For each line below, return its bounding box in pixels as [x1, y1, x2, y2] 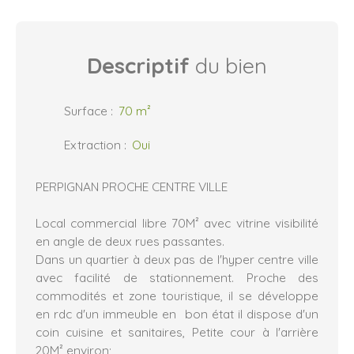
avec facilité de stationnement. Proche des [36, 269, 318, 285]
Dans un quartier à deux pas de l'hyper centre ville [36, 250, 318, 267]
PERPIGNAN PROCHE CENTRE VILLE [36, 178, 228, 194]
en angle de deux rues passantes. [36, 232, 224, 249]
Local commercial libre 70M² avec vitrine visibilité [36, 214, 318, 231]
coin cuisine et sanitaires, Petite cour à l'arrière [36, 323, 318, 340]
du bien [190, 51, 267, 79]
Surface [64, 102, 107, 119]
